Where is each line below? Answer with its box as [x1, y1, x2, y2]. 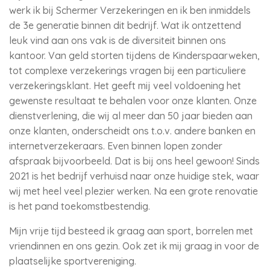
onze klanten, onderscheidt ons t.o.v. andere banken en [9, 125, 256, 137]
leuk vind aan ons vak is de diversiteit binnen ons [9, 34, 226, 46]
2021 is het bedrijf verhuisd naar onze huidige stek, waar [9, 170, 259, 182]
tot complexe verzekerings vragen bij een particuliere [9, 64, 246, 77]
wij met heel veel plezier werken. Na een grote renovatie [9, 185, 258, 197]
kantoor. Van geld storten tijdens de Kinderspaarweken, [9, 49, 260, 61]
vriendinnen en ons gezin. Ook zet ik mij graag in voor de [9, 240, 259, 252]
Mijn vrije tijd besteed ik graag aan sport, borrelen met [9, 225, 253, 237]
